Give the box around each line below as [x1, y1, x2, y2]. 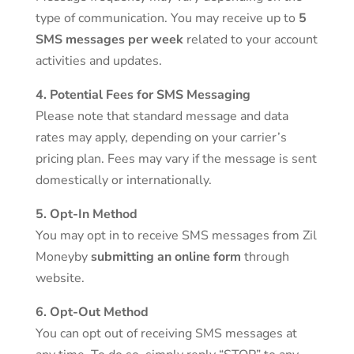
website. [35, 269, 85, 287]
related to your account [183, 31, 318, 48]
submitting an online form [90, 248, 241, 265]
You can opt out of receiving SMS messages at [35, 325, 297, 342]
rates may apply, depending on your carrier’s [35, 129, 287, 146]
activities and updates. [35, 52, 162, 70]
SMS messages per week [35, 31, 183, 48]
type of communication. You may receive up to [35, 9, 299, 27]
